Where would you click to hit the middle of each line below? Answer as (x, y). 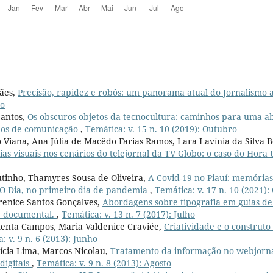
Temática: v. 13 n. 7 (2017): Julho (128, 214)
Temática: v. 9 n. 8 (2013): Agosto (104, 263)
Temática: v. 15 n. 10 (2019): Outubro (161, 129)
